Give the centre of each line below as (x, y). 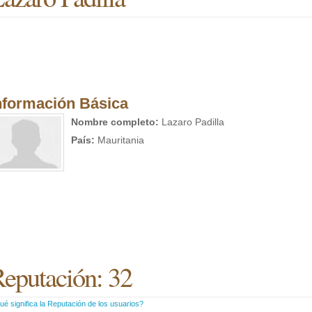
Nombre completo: (115, 122)
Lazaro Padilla (192, 122)
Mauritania (119, 140)
